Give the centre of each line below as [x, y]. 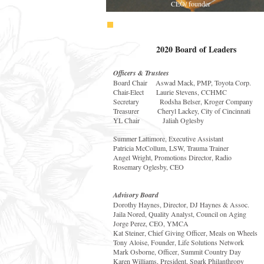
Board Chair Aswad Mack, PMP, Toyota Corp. [182, 82]
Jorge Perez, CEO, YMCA [151, 223]
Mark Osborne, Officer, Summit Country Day [177, 252]
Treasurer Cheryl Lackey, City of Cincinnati [182, 111]
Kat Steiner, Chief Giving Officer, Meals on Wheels [185, 233]
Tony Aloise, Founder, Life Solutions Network [179, 242]
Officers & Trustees [141, 73]
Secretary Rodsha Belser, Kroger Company [183, 101]
